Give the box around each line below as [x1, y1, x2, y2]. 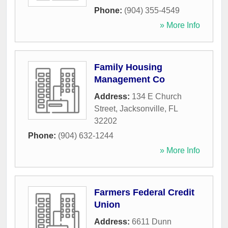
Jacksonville [120, 104, 164, 113]
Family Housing [94, 62, 162, 73]
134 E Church [132, 92, 182, 101]
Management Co [94, 74, 165, 85]
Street [94, 104, 116, 113]
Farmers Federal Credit [94, 187, 194, 198]
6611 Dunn [132, 217, 172, 226]
